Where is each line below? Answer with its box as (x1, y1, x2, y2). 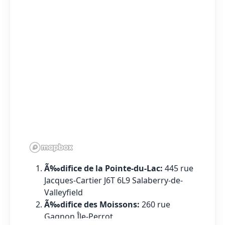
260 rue (142, 198, 170, 210)
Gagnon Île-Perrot (44, 210, 113, 222)
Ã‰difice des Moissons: (44, 198, 142, 210)
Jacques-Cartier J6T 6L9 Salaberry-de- (44, 174, 183, 186)
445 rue (165, 162, 193, 174)
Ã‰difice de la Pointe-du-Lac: (44, 162, 165, 174)
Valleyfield (44, 186, 83, 198)
